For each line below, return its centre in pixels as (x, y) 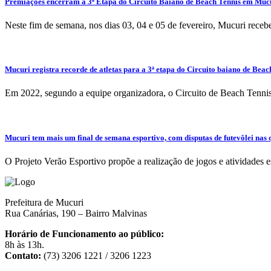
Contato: (23, 255)
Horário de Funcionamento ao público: (84, 233)
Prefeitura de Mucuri (44, 202)
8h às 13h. (24, 244)
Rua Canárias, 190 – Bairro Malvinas (76, 213)
